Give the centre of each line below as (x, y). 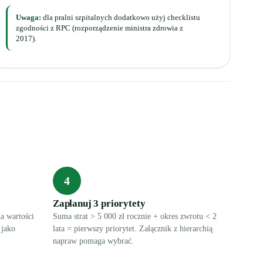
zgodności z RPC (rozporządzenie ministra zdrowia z (100, 28)
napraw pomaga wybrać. (93, 241)
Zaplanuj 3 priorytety (99, 203)
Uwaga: (29, 17)
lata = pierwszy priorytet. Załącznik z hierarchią (133, 229)
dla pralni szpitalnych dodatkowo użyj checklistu (121, 17)
